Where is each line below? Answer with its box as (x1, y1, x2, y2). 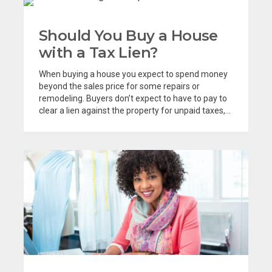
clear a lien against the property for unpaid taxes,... (39, 106, 231, 116)
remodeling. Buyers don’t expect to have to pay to (39, 93, 227, 104)
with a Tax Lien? (39, 44, 158, 62)
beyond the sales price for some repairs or (39, 81, 200, 92)
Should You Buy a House (39, 27, 218, 45)
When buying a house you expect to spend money (39, 69, 228, 80)
